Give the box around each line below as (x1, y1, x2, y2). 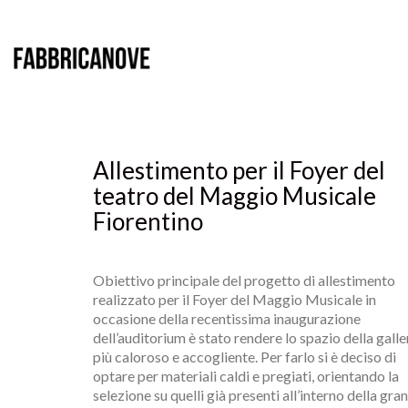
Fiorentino (93, 207, 203, 236)
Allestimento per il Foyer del (93, 156, 385, 185)
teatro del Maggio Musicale (93, 181, 376, 210)
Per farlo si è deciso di (260, 348, 396, 365)
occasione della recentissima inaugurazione (93, 310, 361, 327)
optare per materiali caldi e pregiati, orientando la (93, 367, 399, 384)
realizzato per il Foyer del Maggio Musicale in (93, 291, 376, 308)
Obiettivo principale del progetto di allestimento (93, 271, 395, 289)
